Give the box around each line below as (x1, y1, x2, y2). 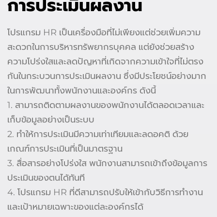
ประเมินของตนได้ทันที (7, 172, 85, 183)
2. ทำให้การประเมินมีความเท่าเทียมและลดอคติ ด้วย (7, 128, 188, 139)
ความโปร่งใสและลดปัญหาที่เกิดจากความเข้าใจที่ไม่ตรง (7, 56, 203, 67)
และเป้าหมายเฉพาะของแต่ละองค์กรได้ (7, 201, 143, 212)
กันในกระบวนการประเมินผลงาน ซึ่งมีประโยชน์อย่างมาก (7, 70, 206, 81)
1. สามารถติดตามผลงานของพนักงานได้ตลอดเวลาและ (7, 99, 204, 110)
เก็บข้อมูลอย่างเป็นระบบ (7, 114, 94, 125)
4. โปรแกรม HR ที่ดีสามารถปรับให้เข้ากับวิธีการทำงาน (7, 186, 203, 198)
